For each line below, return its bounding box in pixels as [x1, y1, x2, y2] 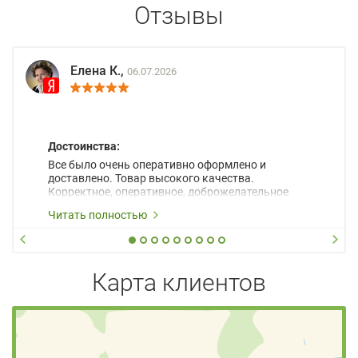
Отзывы [134, 2, 224, 30]
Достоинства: [48, 140, 120, 153]
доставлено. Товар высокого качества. [48, 172, 254, 185]
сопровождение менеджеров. [48, 199, 202, 213]
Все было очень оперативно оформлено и [48, 158, 266, 172]
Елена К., [70, 63, 127, 79]
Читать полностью [48, 209, 147, 222]
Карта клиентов [92, 268, 266, 297]
